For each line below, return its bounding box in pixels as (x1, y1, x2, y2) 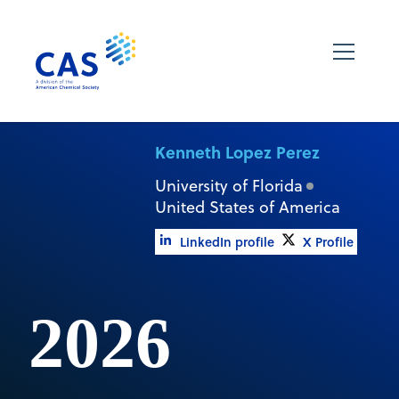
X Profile (302, 232, 354, 251)
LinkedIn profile (179, 232, 274, 251)
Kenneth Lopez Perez (154, 139, 320, 164)
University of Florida (154, 174, 303, 197)
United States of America (154, 195, 340, 218)
